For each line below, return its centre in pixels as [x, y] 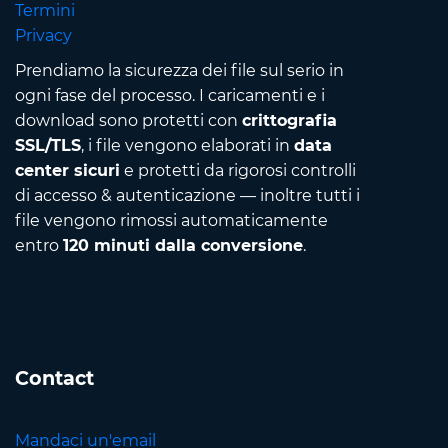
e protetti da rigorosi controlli [238, 170]
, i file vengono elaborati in [187, 145]
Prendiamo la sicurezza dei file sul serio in [179, 70]
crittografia [289, 120]
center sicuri [67, 170]
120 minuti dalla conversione [183, 245]
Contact [54, 377]
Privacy [43, 35]
